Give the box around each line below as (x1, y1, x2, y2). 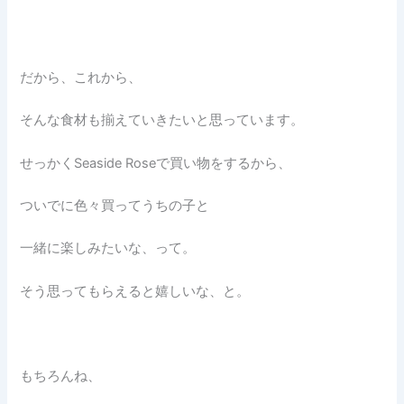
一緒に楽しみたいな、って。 (20, 240, 197, 257)
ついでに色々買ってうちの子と (20, 197, 210, 215)
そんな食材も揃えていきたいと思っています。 (20, 112, 305, 129)
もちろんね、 (20, 368, 102, 385)
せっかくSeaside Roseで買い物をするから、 (20, 154, 292, 171)
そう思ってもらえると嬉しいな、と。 (20, 282, 251, 299)
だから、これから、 (20, 69, 142, 87)
